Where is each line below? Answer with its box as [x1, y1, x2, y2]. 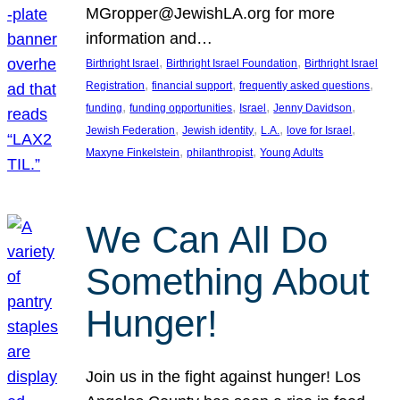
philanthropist [187, 146, 254, 160]
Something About [86, 260, 371, 303]
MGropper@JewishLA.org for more [86, 4, 336, 23]
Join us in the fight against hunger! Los [86, 368, 362, 387]
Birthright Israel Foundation [166, 57, 298, 71]
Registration [86, 79, 146, 93]
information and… [86, 29, 213, 48]
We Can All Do [86, 218, 329, 261]
